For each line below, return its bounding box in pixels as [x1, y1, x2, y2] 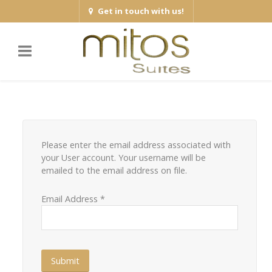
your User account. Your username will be [41, 152, 206, 164]
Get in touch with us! [97, 5, 184, 17]
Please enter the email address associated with [41, 139, 231, 151]
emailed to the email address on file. [41, 165, 187, 177]
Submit [51, 255, 80, 267]
